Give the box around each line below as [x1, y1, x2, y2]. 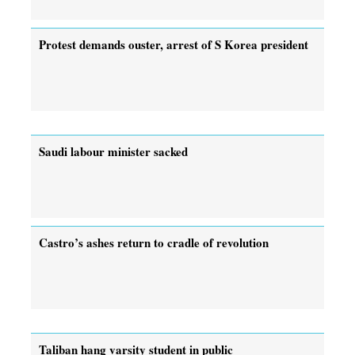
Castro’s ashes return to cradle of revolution [39, 233, 269, 251]
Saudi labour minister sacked [39, 142, 188, 160]
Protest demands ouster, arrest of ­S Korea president [39, 35, 308, 53]
